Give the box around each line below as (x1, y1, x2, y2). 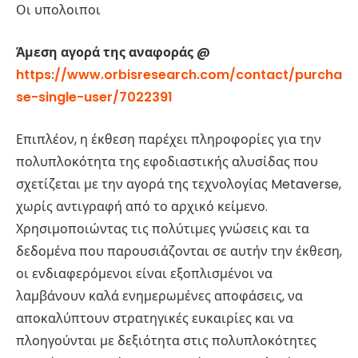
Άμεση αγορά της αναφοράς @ (16, 42, 210, 62)
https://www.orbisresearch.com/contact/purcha (16, 65, 342, 84)
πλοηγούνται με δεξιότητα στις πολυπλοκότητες (16, 331, 316, 350)
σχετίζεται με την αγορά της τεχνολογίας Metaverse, (16, 174, 341, 193)
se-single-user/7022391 (16, 87, 173, 106)
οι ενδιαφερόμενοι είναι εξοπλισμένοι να (16, 264, 272, 283)
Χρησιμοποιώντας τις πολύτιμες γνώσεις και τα (16, 219, 309, 238)
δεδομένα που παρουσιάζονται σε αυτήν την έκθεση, (16, 241, 342, 261)
